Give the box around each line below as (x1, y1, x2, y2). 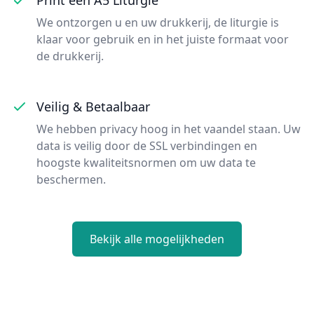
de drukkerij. (36, 48, 104, 64)
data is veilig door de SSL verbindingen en (36, 137, 257, 153)
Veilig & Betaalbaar (36, 97, 150, 115)
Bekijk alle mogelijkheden (90, 231, 224, 247)
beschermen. (36, 171, 106, 187)
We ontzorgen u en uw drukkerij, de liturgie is (36, 14, 279, 30)
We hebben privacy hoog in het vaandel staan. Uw (36, 121, 301, 137)
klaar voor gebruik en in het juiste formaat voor (36, 31, 289, 47)
